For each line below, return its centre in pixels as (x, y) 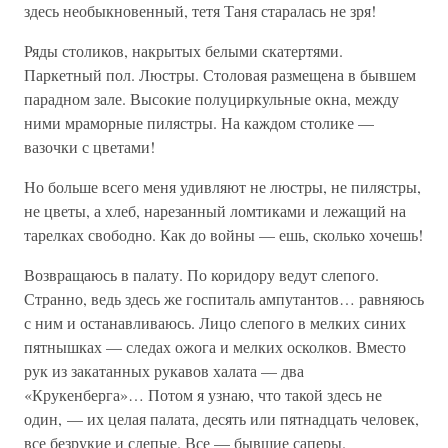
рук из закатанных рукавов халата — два (164, 370)
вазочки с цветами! (89, 146)
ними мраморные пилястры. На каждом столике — (199, 122)
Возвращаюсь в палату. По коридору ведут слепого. (201, 274)
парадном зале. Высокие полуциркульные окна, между (211, 98)
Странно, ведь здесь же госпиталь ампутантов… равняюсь (224, 298)
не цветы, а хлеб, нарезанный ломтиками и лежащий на (215, 210)
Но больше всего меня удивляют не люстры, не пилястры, (222, 186)
